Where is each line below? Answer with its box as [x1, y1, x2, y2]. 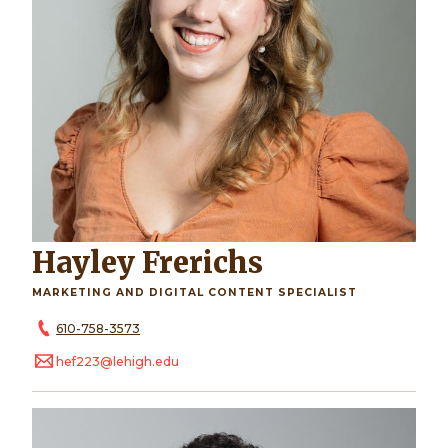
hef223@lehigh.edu [56, 354, 179, 370]
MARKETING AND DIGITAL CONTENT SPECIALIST [32, 285, 357, 299]
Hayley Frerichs [56, 244, 263, 281]
